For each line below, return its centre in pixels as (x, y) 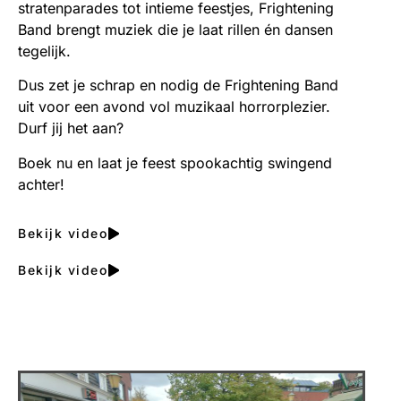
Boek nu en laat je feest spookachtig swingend (175, 162)
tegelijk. (44, 51)
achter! (43, 184)
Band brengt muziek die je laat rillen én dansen (175, 29)
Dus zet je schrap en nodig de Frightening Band (178, 85)
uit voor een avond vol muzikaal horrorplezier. (174, 107)
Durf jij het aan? (71, 128)
